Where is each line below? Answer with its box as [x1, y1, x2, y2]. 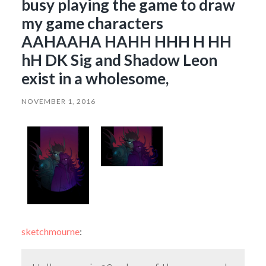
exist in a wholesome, [21, 68, 169, 88]
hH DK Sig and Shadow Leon [21, 50, 217, 69]
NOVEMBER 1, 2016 [21, 96, 96, 106]
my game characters [21, 13, 163, 33]
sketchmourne [21, 225, 80, 237]
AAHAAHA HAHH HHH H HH [21, 31, 232, 51]
